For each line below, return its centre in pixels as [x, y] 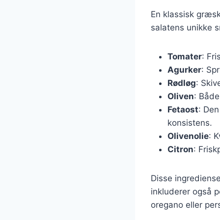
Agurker [184, 69]
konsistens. [190, 123]
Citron [180, 149]
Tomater [185, 56]
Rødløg [182, 83]
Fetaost [183, 109]
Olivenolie [188, 136]
